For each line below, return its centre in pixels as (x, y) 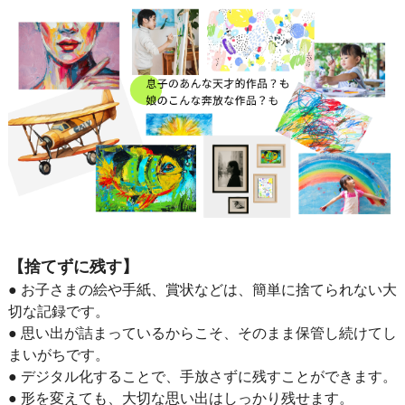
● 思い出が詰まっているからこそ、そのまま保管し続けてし (202, 334)
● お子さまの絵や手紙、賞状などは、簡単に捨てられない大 (202, 290)
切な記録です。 (58, 312)
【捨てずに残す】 (73, 267)
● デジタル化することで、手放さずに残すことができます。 (202, 377)
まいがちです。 (58, 355)
